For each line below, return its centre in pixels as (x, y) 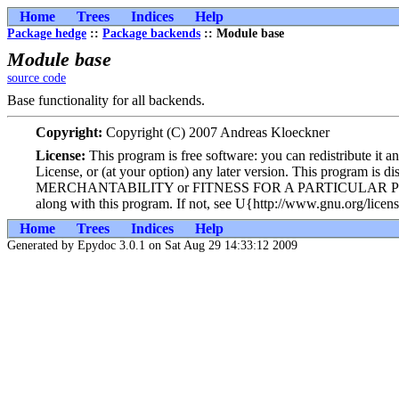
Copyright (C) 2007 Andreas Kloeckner (216, 132)
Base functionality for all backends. (106, 100)
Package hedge (47, 33)
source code (37, 78)
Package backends (151, 33)
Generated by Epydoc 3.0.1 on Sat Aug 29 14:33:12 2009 (152, 245)
